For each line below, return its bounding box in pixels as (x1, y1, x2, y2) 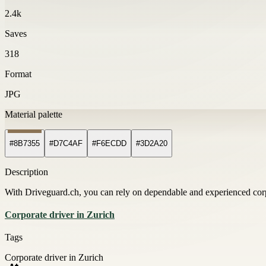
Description (5, 167, 48, 178)
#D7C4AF (49, 139, 83, 148)
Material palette (5, 109, 62, 119)
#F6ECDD (92, 139, 126, 148)
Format (5, 68, 31, 79)
